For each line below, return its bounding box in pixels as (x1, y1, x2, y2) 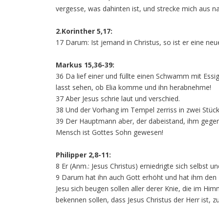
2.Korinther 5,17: (56, 26, 112, 36)
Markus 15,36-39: (56, 60, 114, 69)
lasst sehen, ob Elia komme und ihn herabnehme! (56, 83, 211, 92)
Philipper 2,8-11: (56, 150, 111, 159)
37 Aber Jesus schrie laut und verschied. (56, 94, 180, 103)
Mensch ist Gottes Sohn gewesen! (56, 128, 163, 137)
